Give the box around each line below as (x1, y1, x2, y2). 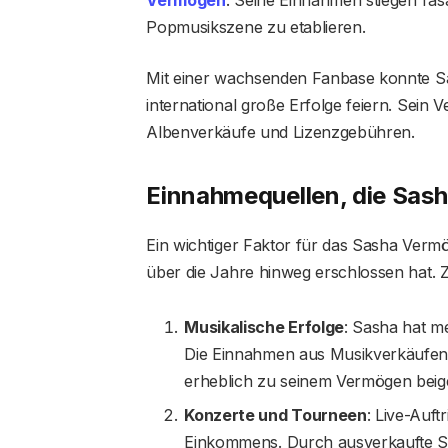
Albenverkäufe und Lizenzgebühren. (146, 121, 415, 142)
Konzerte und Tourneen (184, 405, 367, 426)
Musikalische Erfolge (184, 317, 344, 338)
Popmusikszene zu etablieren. (146, 16, 366, 37)
